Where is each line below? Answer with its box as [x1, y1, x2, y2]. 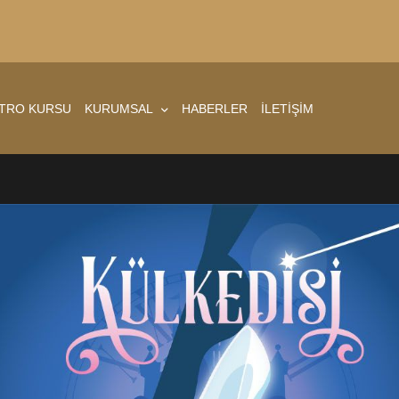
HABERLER [181, 102, 248, 116]
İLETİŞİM [260, 102, 313, 116]
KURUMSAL [84, 102, 156, 116]
